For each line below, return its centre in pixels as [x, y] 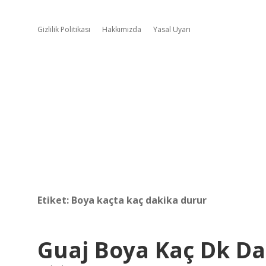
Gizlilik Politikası [64, 29]
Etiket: [54, 200]
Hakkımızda [122, 29]
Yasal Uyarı [172, 29]
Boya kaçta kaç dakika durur [139, 200]
